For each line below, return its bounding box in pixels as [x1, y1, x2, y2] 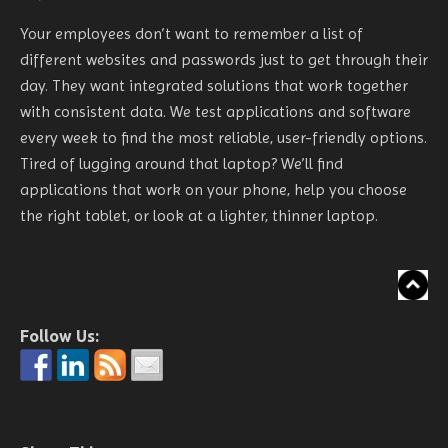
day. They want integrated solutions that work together [20, 75, 408, 95]
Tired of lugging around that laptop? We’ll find [20, 153, 343, 173]
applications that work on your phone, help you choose [20, 179, 407, 199]
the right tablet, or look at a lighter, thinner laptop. [20, 205, 378, 225]
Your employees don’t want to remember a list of [20, 23, 363, 43]
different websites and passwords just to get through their [20, 49, 428, 69]
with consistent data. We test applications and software [20, 101, 411, 121]
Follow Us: [20, 326, 99, 345]
